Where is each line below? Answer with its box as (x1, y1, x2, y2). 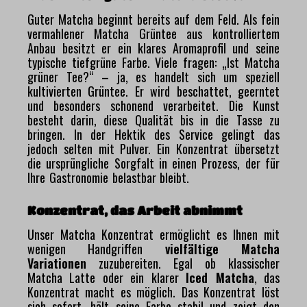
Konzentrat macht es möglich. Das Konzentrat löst (27, 282, 280, 301)
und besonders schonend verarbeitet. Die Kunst (27, 96, 280, 114)
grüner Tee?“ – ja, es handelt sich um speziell (27, 67, 280, 86)
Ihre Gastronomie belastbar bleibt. (27, 168, 190, 186)
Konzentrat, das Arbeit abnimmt (27, 203, 243, 217)
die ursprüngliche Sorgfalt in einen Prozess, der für (27, 153, 280, 172)
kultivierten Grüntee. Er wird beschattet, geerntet (27, 82, 280, 100)
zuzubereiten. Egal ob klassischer (86, 254, 280, 272)
